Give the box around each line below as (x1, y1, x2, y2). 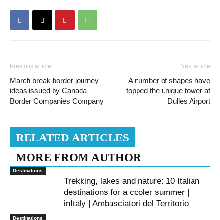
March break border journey (10, 76, 99, 84)
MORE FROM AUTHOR (16, 151, 141, 164)
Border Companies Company (10, 97, 104, 105)
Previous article (10, 63, 51, 70)
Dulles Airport (167, 97, 210, 105)
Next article (180, 63, 210, 70)
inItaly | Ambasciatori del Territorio (64, 199, 189, 208)
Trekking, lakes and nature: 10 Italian (64, 176, 199, 186)
